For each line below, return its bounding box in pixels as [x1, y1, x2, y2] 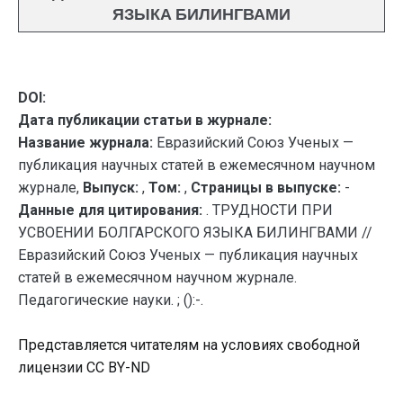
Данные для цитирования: [18, 201, 206, 219]
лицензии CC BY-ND [18, 359, 150, 376]
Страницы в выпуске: [191, 179, 341, 196]
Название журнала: [18, 134, 153, 151]
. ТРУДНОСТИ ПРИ [206, 201, 333, 219]
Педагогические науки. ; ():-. [18, 291, 203, 309]
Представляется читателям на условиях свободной [18, 336, 360, 354]
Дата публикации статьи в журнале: [18, 112, 272, 129]
